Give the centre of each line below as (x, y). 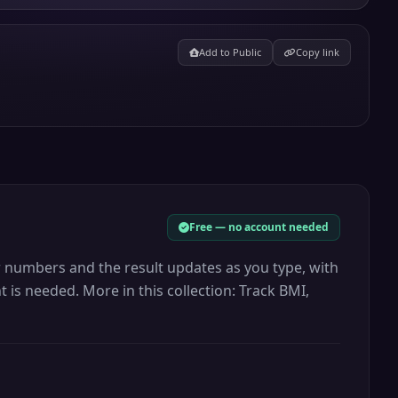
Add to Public (230, 52)
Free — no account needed (259, 227)
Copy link (317, 52)
